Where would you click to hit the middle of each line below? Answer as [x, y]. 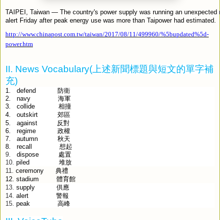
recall [24, 147]
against [27, 123]
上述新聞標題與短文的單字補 [153, 69]
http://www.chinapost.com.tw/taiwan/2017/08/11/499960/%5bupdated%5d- [107, 34]
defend [26, 91]
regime [26, 131]
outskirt [27, 114]
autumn [27, 139]
